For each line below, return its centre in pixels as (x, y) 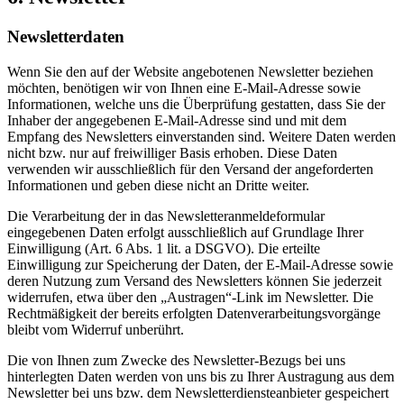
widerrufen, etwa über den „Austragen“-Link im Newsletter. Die (190, 298)
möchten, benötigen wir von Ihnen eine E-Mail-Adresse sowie (184, 88)
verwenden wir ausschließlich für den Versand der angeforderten (190, 170)
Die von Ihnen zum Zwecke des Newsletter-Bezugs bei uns (176, 361)
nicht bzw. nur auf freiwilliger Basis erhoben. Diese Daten (172, 153)
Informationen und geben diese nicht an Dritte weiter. (158, 186)
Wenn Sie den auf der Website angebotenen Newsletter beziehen (190, 72)
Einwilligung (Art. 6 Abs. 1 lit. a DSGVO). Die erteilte (164, 249)
